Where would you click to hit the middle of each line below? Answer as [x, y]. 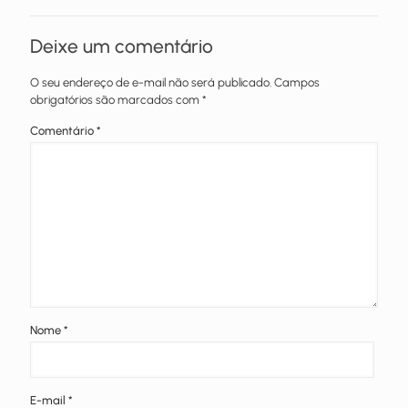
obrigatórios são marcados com [116, 100]
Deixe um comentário [122, 46]
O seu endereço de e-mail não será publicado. [151, 83]
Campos [297, 83]
